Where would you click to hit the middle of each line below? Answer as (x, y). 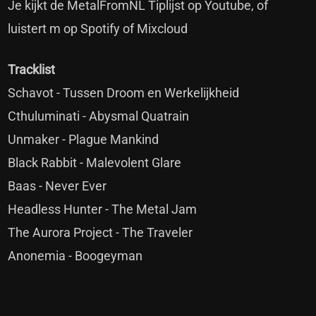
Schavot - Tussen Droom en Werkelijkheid (124, 92)
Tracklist (32, 69)
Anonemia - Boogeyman (75, 255)
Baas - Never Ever (57, 186)
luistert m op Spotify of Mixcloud (98, 28)
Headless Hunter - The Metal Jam (103, 209)
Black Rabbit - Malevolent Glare (95, 162)
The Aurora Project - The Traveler (101, 232)
